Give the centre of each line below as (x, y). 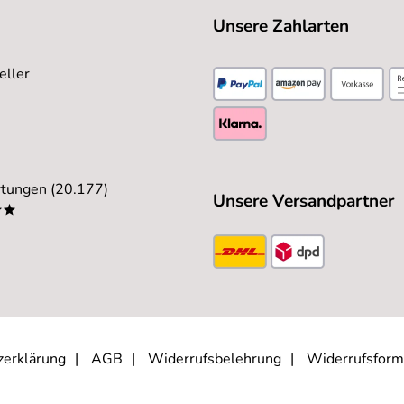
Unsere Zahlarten (281, 26)
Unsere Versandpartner (303, 201)
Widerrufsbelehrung (215, 359)
